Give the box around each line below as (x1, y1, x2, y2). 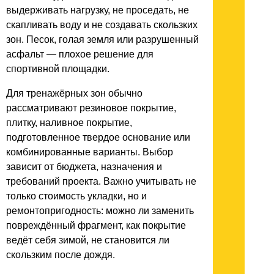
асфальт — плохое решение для (6, 49, 154, 60)
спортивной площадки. (6, 64, 109, 75)
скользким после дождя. (6, 250, 115, 261)
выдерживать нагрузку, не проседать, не (6, 5, 189, 16)
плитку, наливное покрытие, (6, 117, 132, 128)
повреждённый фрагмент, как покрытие (6, 220, 186, 231)
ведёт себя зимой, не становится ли (6, 235, 169, 246)
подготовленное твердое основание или (6, 132, 190, 143)
